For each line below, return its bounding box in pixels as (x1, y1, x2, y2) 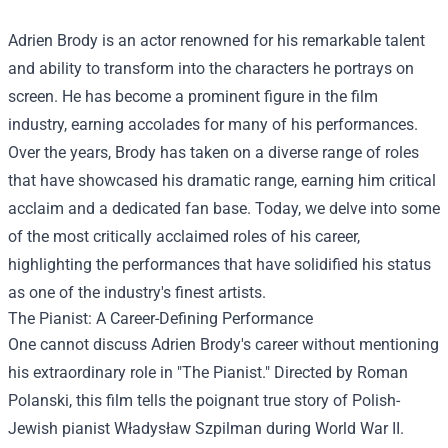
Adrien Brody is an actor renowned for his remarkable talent (8, 31, 425, 50)
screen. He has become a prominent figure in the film (8, 87, 378, 106)
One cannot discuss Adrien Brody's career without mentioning (8, 335, 439, 354)
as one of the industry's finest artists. (8, 283, 266, 302)
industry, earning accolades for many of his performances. (8, 115, 418, 134)
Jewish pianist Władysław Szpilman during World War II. (8, 419, 404, 438)
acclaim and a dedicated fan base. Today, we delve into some (8, 199, 440, 218)
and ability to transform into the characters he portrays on (8, 59, 414, 78)
